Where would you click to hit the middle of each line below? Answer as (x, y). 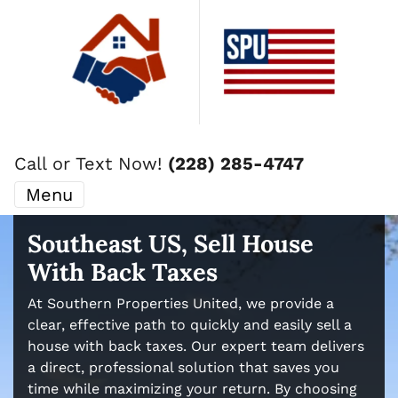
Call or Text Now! (91, 163)
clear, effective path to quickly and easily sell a (190, 325)
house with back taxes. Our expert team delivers (196, 346)
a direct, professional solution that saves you (183, 367)
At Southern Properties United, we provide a (181, 303)
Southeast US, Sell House (171, 243)
